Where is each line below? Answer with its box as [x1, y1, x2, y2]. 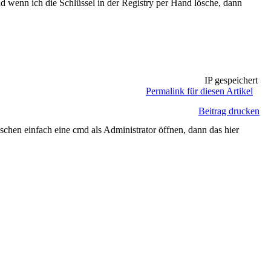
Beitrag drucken [198, 106, 260, 116]
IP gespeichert [201, 75, 258, 85]
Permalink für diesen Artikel [145, 86, 253, 96]
